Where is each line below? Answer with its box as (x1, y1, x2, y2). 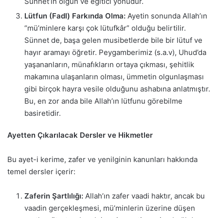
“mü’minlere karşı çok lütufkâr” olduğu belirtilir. (24, 23, 186, 33)
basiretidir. (24, 109, 61, 118)
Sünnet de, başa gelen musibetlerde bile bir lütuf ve (24, 36, 202, 45)
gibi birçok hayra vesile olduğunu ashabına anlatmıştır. (24, 84, 210, 94)
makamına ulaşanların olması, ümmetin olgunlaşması (24, 72, 204, 82)
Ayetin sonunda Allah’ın (126, 11, 207, 21)
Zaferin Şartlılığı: (24, 191, 83, 201)
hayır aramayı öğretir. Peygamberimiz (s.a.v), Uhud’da (24, 48, 206, 57)
